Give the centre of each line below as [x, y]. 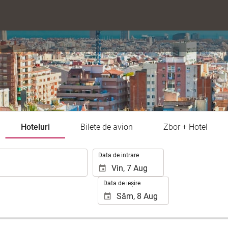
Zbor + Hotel [185, 127]
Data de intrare [119, 155]
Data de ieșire [122, 183]
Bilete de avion [106, 127]
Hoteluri [35, 127]
